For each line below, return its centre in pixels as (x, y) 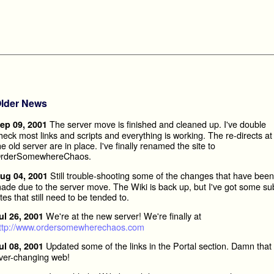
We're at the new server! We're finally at (122, 216)
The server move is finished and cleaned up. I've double (156, 124)
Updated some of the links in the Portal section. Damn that (157, 246)
